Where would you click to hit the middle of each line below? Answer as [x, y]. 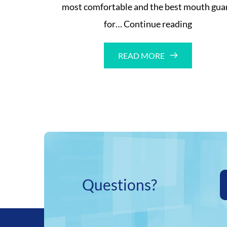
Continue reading [158, 24]
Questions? [120, 184]
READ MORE [141, 55]
